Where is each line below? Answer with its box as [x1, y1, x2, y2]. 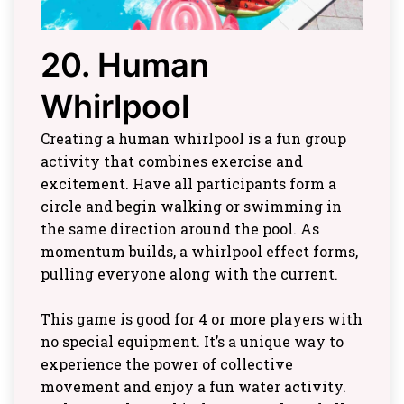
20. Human [41, 45, 209, 86]
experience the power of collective [41, 354, 293, 374]
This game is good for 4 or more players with [41, 309, 363, 329]
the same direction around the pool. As [41, 219, 319, 239]
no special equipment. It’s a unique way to [41, 332, 344, 352]
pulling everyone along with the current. [41, 264, 338, 284]
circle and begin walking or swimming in [41, 197, 342, 216]
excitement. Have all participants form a [41, 174, 336, 194]
